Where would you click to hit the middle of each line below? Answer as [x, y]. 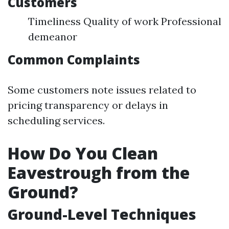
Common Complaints [74, 60]
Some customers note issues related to [102, 90]
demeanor [53, 37]
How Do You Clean [83, 153]
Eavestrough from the [99, 173]
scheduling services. [56, 120]
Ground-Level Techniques [102, 214]
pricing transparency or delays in [88, 105]
